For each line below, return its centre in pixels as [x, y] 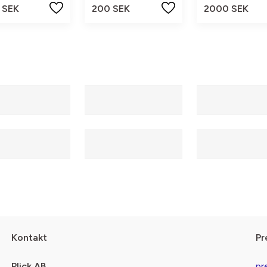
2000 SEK [226, 8]
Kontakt [29, 238]
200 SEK [111, 8]
